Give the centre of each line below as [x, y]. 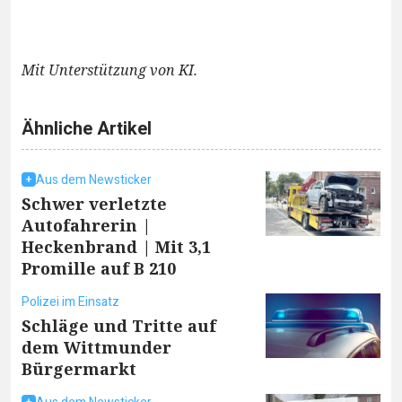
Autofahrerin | [86, 225]
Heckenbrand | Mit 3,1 [116, 246]
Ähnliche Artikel [87, 128]
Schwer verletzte [94, 203]
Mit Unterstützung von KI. [109, 70]
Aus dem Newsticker [94, 179]
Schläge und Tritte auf [119, 325]
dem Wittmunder [96, 347]
